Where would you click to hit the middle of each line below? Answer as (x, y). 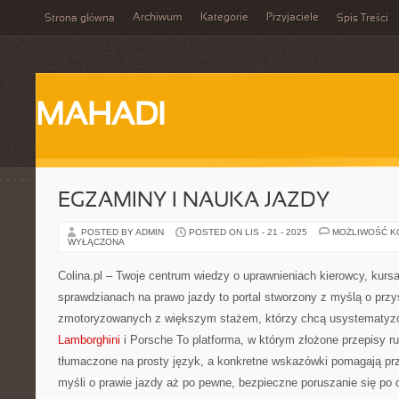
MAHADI (100, 117)
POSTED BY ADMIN (124, 232)
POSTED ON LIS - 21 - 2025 (248, 232)
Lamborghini (89, 340)
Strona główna (80, 19)
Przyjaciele (293, 18)
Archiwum (158, 18)
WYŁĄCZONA (96, 242)
